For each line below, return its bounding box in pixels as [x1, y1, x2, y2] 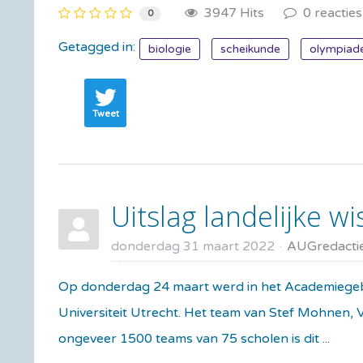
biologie [148, 41, 191, 56]
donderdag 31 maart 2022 [111, 237, 275, 254]
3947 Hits [198, 4, 264, 21]
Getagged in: [58, 38, 135, 55]
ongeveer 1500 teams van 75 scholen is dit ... [58, 330, 330, 347]
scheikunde [220, 41, 280, 56]
